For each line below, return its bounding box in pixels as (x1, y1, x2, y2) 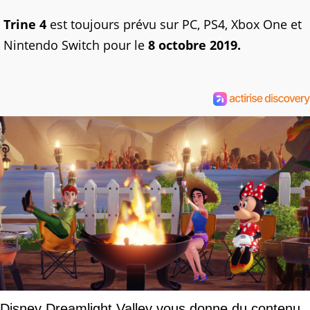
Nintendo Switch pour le (3, 37, 148, 54)
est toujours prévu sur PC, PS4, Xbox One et (46, 16, 302, 33)
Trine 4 (3, 16, 46, 33)
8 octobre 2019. (148, 37, 241, 54)
